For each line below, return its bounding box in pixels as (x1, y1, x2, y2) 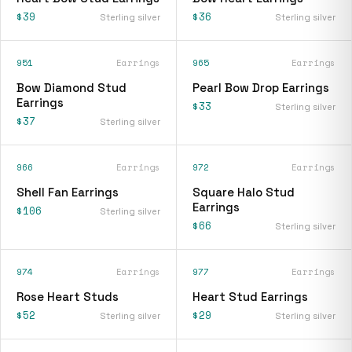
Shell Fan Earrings (16, 184, 119, 200)
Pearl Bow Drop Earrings (192, 79, 329, 95)
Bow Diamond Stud (16, 79, 126, 95)
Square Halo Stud (192, 184, 295, 200)
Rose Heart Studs (16, 288, 119, 304)
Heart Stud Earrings (192, 288, 308, 304)
